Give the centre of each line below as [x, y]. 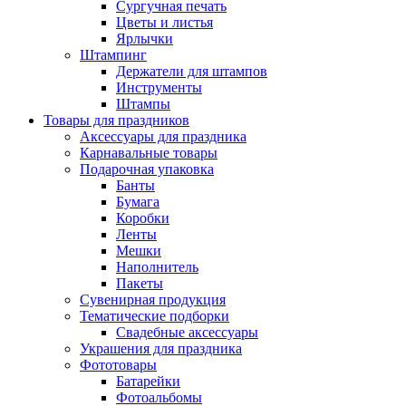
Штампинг [113, 55]
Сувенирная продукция [153, 300]
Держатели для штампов [192, 71]
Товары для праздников [116, 120]
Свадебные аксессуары [187, 332]
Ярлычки [145, 39]
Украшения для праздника [161, 348]
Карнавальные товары [149, 153]
